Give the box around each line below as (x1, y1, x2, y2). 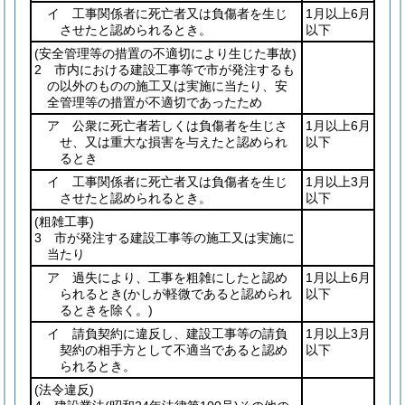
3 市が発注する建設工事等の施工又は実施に (34, 231, 295, 245)
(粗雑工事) (34, 214, 94, 229)
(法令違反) (34, 382, 94, 397)
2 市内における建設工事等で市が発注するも (34, 62, 295, 77)
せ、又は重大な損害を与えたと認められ (60, 135, 287, 149)
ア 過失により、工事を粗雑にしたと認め (47, 270, 287, 285)
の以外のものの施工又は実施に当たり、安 (47, 79, 287, 93)
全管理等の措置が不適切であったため (47, 95, 262, 109)
